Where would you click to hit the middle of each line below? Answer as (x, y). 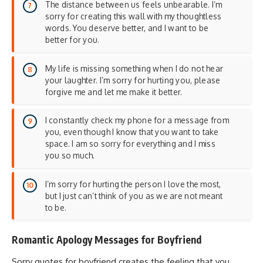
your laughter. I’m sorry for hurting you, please (133, 80)
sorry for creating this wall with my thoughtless (133, 16)
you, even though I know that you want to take (132, 132)
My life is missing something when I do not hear (134, 68)
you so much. (70, 156)
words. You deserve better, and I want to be (127, 28)
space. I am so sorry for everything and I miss (130, 144)
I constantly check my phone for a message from (137, 120)
